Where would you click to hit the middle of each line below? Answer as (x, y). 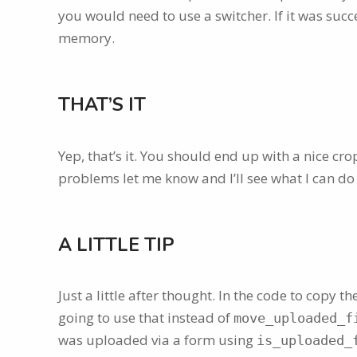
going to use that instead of (146, 317)
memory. (86, 38)
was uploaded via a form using (157, 339)
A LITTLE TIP (116, 245)
